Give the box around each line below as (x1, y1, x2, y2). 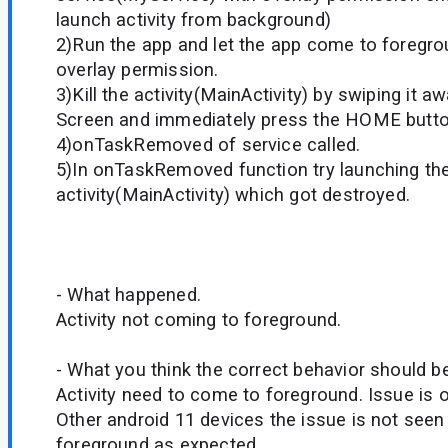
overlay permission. (56, 59, 219, 81)
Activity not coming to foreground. (56, 309, 342, 331)
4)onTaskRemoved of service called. (56, 134, 361, 156)
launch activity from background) (56, 9, 331, 31)
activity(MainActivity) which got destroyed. (56, 184, 410, 206)
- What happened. (56, 284, 201, 306)
